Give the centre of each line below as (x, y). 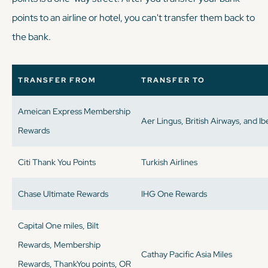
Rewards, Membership (59, 245)
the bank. (31, 37)
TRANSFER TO (173, 80)
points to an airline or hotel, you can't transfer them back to (133, 18)
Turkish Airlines (169, 162)
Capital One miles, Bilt (58, 226)
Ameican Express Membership (74, 111)
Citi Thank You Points (57, 162)
